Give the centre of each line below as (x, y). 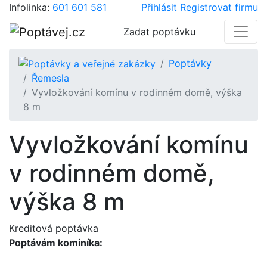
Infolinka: (31, 7)
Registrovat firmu (219, 7)
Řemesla (50, 78)
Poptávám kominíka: (56, 243)
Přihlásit (159, 7)
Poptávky (190, 63)
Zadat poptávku (159, 31)
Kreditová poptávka (54, 229)
